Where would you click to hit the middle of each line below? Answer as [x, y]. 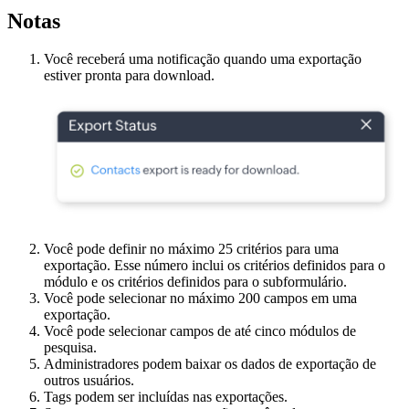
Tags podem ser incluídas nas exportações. [166, 397]
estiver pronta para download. [129, 76]
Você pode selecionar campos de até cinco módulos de [200, 331]
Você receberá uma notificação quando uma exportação [203, 59]
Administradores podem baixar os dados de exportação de [210, 364]
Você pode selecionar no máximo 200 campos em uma [200, 299]
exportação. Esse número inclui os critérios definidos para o [215, 266]
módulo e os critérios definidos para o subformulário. [195, 282]
